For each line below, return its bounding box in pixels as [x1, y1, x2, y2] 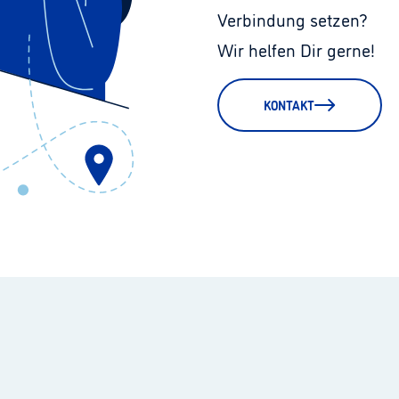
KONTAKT [264, 96, 314, 113]
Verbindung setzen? [217, 6, 368, 31]
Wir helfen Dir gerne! [217, 37, 375, 61]
